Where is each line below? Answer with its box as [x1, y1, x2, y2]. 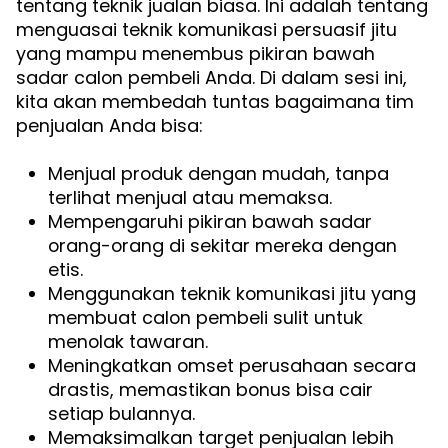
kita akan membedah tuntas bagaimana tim [16, 89, 414, 115]
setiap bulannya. [48, 401, 195, 427]
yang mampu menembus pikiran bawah [16, 41, 375, 67]
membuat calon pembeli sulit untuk [48, 305, 363, 331]
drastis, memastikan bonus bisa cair [48, 377, 373, 403]
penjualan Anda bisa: [16, 113, 202, 139]
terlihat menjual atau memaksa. [48, 185, 332, 211]
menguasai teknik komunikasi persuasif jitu [16, 17, 397, 43]
